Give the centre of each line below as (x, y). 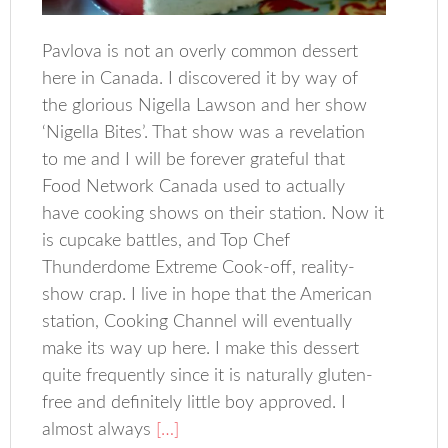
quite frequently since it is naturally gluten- (208, 376)
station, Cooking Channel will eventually (197, 322)
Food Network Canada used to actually (194, 187)
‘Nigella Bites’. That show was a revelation (204, 133)
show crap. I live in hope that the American (207, 295)
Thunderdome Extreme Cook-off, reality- (199, 268)
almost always (97, 430)
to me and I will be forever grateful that (194, 160)
